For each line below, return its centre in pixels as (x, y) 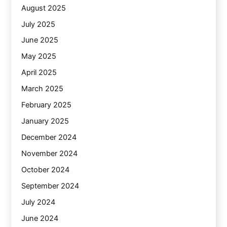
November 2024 (50, 154)
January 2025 (45, 121)
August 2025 (44, 8)
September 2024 (50, 186)
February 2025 (47, 105)
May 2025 (39, 56)
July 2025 (39, 24)
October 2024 (46, 169)
